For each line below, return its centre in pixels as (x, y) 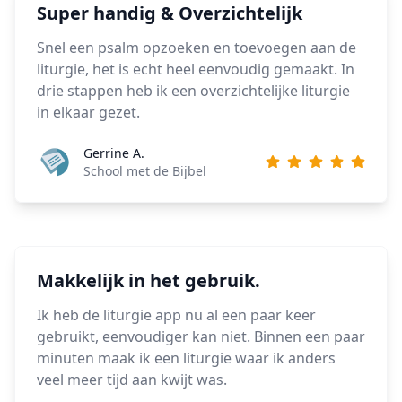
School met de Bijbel (145, 170)
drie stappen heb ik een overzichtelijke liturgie (193, 90)
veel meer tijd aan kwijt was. (132, 379)
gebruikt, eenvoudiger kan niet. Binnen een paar (201, 336)
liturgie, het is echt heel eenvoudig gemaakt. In (196, 69)
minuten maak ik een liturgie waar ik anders (186, 358)
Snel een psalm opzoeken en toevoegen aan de (197, 47)
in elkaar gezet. (88, 112)
